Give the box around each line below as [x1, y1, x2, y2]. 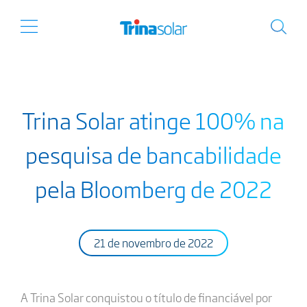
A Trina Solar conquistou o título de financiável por [20, 288, 272, 306]
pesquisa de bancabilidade [25, 138, 282, 171]
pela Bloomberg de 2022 [34, 172, 272, 205]
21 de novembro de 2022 [93, 234, 213, 251]
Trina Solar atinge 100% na [22, 103, 285, 136]
